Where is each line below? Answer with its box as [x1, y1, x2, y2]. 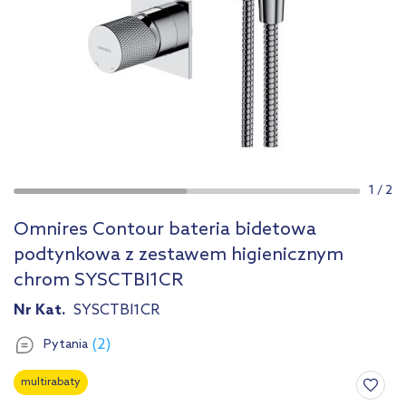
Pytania [43, 337, 88, 353]
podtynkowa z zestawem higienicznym [14, 245, 343, 267]
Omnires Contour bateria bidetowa [14, 219, 316, 242]
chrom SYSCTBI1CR [14, 270, 183, 293]
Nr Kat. [14, 302, 69, 320]
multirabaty [21, 376, 81, 390]
